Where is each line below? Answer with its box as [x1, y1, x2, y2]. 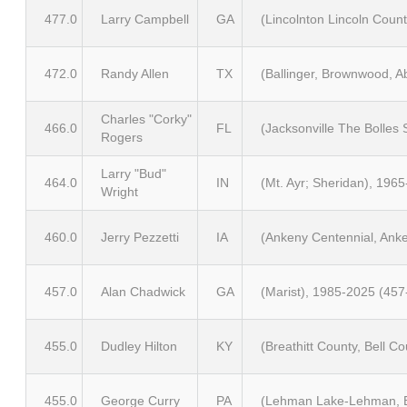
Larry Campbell [101, 12, 189, 26]
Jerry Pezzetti [101, 230, 179, 244]
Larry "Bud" [101, 166, 166, 181]
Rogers [101, 130, 143, 144]
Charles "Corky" [101, 112, 192, 126]
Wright [101, 184, 138, 199]
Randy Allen [101, 66, 169, 81]
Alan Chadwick [101, 284, 185, 299]
